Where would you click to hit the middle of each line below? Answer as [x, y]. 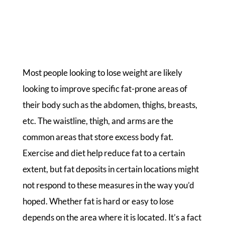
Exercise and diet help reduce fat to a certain [103, 153]
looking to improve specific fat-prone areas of [105, 89]
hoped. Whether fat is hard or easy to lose [98, 201]
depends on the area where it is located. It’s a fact [112, 217]
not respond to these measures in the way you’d [108, 185]
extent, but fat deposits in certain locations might [110, 169]
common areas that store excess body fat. [98, 137]
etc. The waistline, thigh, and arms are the [98, 121]
